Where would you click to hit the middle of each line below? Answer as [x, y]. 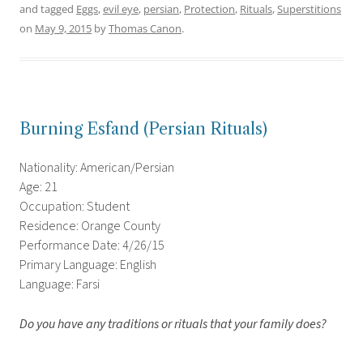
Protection [209, 9]
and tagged [48, 9]
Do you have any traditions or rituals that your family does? [173, 325]
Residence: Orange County [90, 226]
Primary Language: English [88, 265]
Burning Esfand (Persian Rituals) [143, 129]
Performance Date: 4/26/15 [92, 246]
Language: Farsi [60, 285]
